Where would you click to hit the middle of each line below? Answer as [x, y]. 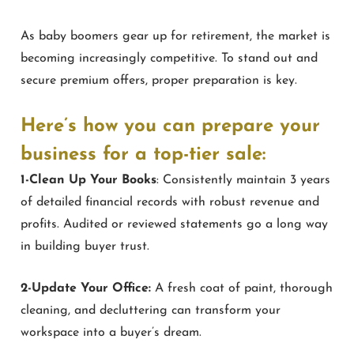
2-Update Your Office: [86, 289]
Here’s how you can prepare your [170, 126]
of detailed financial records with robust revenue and [170, 202]
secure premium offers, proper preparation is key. [159, 80]
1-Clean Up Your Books [88, 180]
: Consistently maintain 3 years [243, 180]
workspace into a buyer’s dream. [111, 333]
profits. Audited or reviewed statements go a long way [174, 224]
